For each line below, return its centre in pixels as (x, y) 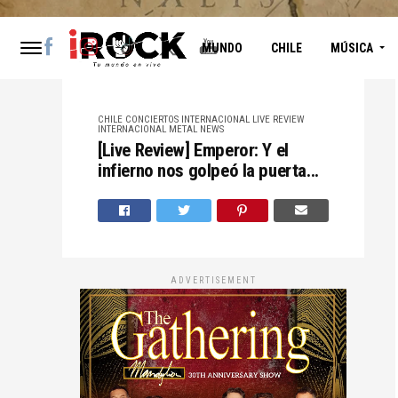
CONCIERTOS (152, 119)
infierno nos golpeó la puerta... (208, 170)
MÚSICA (351, 48)
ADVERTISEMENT (213, 280)
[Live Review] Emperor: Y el (193, 150)
